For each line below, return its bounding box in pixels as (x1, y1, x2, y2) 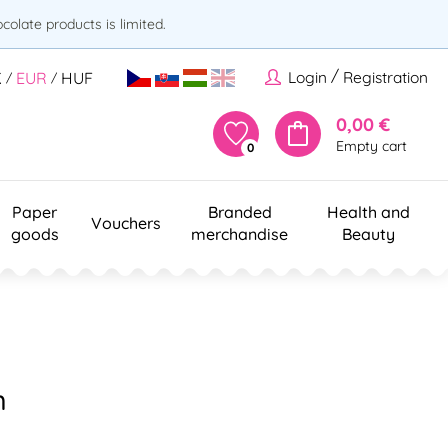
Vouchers (91, 212, 161, 233)
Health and (326, 201, 410, 222)
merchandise (191, 223, 288, 244)
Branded (207, 201, 272, 222)
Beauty (341, 223, 395, 244)
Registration (343, 67, 428, 88)
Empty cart (336, 136, 407, 155)
